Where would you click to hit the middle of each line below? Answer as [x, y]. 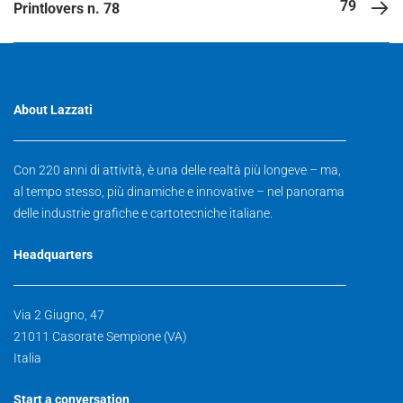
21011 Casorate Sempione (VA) [100, 336]
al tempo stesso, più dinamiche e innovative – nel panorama [179, 191]
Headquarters [53, 254]
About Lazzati [53, 109]
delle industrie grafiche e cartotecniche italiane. [143, 213]
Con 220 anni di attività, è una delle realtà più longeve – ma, [177, 170]
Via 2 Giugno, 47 [59, 314]
